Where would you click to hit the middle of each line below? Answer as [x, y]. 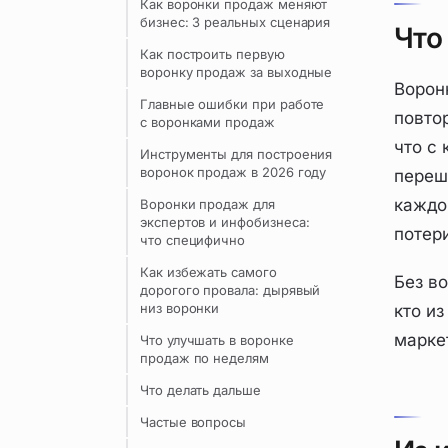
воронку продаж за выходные [236, 72]
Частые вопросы [193, 422]
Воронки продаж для [207, 204]
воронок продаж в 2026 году [233, 172]
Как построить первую [212, 54]
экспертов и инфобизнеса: [225, 222]
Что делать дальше [200, 390]
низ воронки [180, 308]
